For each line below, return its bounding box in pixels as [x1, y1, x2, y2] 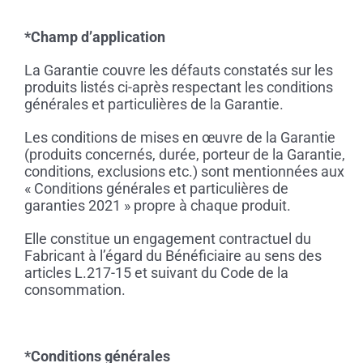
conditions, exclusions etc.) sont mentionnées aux [23, 163, 344, 181]
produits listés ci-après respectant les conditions [23, 79, 333, 96]
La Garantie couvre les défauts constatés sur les [23, 62, 333, 79]
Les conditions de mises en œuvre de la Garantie [23, 129, 335, 147]
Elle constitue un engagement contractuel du [23, 230, 311, 248]
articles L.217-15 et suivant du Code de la [23, 264, 288, 282]
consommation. [23, 281, 126, 299]
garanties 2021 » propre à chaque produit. [23, 197, 291, 215]
